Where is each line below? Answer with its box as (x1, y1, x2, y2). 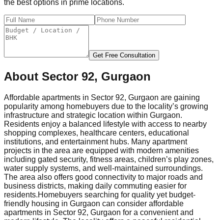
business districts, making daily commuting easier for (4, 182, 187, 191)
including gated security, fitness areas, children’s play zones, (4, 155, 214, 164)
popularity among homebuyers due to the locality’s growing (4, 102, 208, 111)
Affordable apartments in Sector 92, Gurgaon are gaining (4, 93, 200, 102)
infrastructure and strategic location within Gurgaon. (4, 111, 182, 120)
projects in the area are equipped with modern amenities (4, 146, 199, 155)
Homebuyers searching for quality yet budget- (38, 191, 195, 199)
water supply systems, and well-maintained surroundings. (4, 164, 203, 173)
